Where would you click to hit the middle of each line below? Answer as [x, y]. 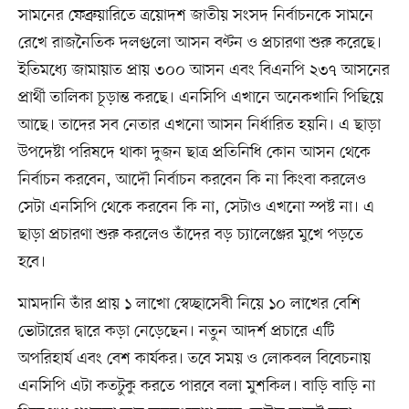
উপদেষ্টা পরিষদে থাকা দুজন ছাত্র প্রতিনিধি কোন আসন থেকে [194, 153]
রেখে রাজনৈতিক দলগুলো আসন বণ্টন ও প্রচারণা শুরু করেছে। [199, 43]
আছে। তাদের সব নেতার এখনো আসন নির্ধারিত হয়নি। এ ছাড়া [199, 126]
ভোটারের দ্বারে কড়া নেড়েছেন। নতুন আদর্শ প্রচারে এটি [176, 332]
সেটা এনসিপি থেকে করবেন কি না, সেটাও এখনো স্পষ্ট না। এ [196, 208]
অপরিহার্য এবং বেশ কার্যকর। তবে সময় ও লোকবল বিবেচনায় [194, 359]
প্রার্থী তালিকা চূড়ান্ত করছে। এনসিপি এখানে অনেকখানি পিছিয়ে [200, 98]
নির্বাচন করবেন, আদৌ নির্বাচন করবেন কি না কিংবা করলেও [192, 180]
